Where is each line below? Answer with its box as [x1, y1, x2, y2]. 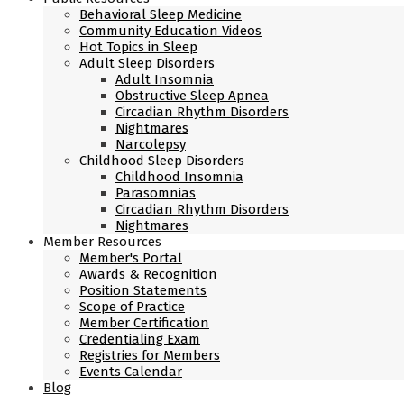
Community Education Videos [79, 23, 262, 39]
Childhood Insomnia [115, 169, 243, 185]
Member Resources [43, 234, 161, 250]
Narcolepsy [115, 136, 186, 152]
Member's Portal [79, 250, 182, 266]
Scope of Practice [79, 298, 185, 315]
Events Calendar [79, 363, 182, 380]
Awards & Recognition [79, 266, 217, 282]
